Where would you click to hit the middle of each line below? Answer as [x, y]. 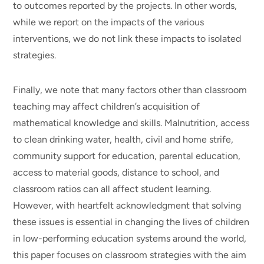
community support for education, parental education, [127, 156]
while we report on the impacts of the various [109, 22]
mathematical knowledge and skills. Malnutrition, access [131, 123]
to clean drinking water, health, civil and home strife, [123, 139]
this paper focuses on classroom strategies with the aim [130, 255]
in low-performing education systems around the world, [130, 238]
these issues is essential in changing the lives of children [131, 222]
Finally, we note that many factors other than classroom [130, 90]
